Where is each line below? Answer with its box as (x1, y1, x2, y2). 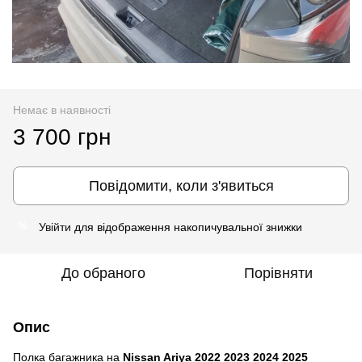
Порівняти (243, 264, 313, 281)
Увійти (39, 220, 71, 234)
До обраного (61, 264, 145, 281)
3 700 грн (13, 124, 111, 149)
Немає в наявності (13, 103, 111, 116)
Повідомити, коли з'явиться (88, 177, 274, 194)
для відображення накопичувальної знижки (71, 220, 302, 234)
